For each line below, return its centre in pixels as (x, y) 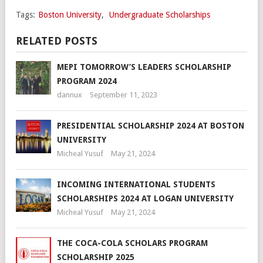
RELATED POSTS (57, 41)
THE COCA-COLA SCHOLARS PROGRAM (132, 243)
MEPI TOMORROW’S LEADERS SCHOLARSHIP (144, 67)
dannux (70, 95)
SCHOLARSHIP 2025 (96, 257)
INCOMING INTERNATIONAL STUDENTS (136, 184)
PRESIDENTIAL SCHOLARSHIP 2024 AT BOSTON (151, 125)
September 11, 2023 (124, 95)
